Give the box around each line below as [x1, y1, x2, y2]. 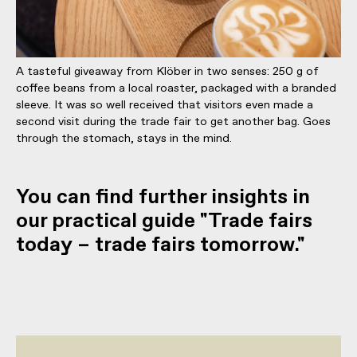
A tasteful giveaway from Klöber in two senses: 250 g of [16, 63, 319, 80]
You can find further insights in [16, 183, 310, 211]
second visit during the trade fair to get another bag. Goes [16, 113, 331, 130]
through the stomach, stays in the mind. [16, 130, 232, 147]
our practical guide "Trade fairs [16, 207, 312, 235]
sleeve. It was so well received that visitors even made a [16, 96, 313, 113]
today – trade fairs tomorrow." [16, 231, 305, 259]
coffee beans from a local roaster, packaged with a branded [16, 80, 336, 96]
